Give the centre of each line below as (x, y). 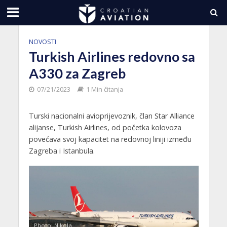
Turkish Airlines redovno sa (112, 56)
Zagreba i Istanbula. (62, 151)
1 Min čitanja (104, 89)
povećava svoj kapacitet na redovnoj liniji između (110, 139)
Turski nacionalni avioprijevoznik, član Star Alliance (111, 116)
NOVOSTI (42, 42)
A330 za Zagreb (77, 73)
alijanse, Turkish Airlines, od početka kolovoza (105, 127)
